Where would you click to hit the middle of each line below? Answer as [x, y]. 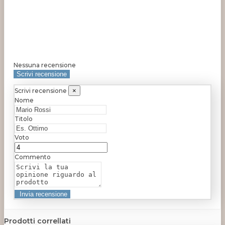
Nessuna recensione [45, 65]
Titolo [24, 119]
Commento [33, 157]
